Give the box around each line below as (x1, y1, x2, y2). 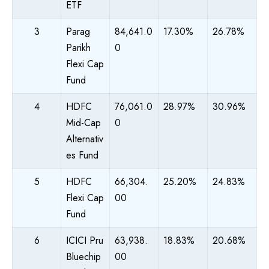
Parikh (66, 40, 91, 55)
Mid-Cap (66, 115, 101, 130)
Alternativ (66, 131, 103, 146)
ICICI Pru (66, 233, 103, 247)
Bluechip (66, 249, 101, 264)
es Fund (66, 148, 98, 162)
